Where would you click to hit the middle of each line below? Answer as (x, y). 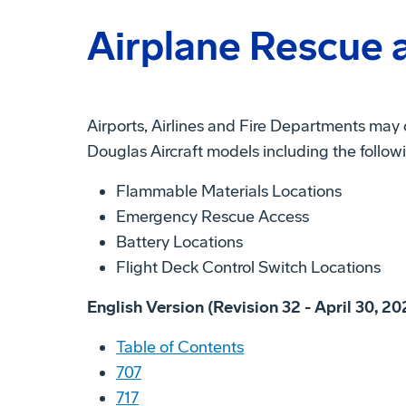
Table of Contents (180, 347)
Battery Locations (179, 242)
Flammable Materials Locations (229, 191)
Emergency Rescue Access (213, 216)
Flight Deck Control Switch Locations (248, 267)
